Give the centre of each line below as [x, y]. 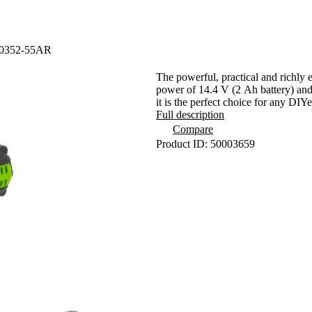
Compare [193, 129]
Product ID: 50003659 [205, 144]
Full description [190, 115]
